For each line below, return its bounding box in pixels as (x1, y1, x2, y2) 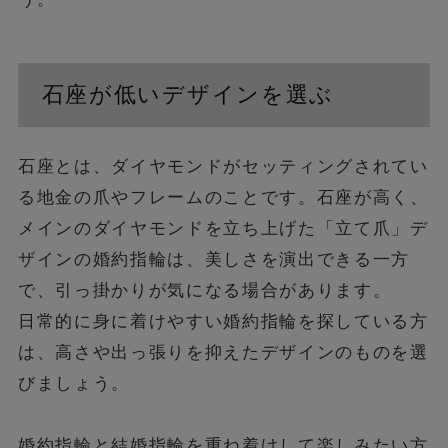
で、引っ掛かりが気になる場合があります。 (17, 277, 392, 302)
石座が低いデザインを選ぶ (41, 79, 334, 111)
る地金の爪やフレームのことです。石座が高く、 (17, 184, 429, 209)
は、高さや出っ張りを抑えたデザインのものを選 (17, 339, 429, 364)
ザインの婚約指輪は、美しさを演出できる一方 (17, 246, 411, 271)
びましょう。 (17, 370, 130, 395)
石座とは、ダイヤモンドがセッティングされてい (17, 153, 429, 178)
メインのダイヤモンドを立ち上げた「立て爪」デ (17, 215, 429, 240)
